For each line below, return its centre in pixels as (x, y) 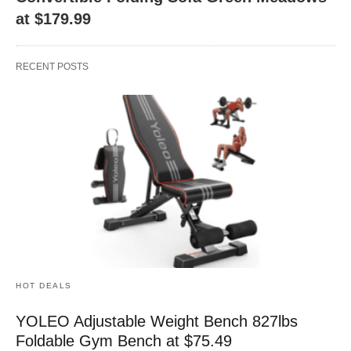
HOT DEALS (44, 286)
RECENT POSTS (52, 66)
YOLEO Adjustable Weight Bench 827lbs (157, 322)
